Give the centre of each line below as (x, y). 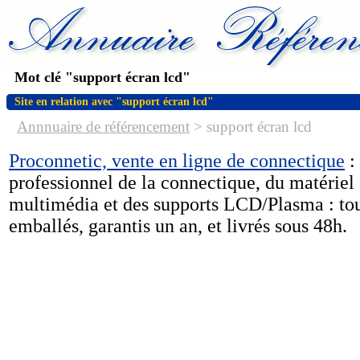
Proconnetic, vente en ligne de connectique (177, 161)
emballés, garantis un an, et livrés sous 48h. (178, 226)
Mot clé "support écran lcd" (102, 77)
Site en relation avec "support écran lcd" (114, 102)
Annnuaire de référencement (103, 127)
